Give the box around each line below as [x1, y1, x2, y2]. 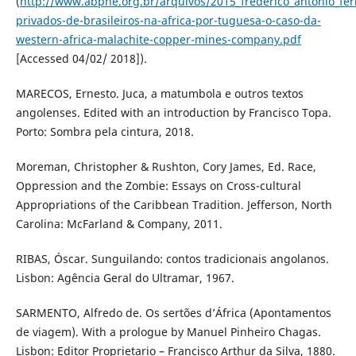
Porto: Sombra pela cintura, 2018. [15, 123, 194, 139]
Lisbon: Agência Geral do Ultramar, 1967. [15, 269, 234, 285]
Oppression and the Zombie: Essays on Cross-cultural [15, 177, 301, 193]
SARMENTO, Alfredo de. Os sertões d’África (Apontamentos [15, 304, 331, 320]
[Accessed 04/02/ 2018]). [15, 50, 147, 66]
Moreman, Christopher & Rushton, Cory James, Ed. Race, [15, 158, 316, 174]
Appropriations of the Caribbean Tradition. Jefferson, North [15, 196, 332, 212]
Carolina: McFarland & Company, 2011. [15, 215, 222, 231]
